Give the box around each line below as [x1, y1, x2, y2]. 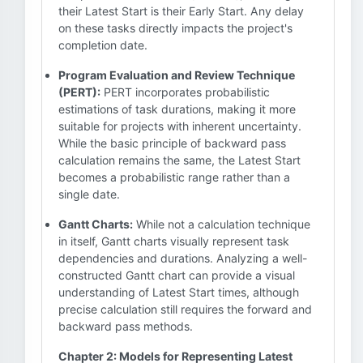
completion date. [58, 38, 147, 52]
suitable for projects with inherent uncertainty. [58, 119, 301, 133]
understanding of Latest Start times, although [58, 285, 299, 299]
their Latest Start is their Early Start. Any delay [58, 4, 304, 18]
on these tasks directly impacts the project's [58, 21, 293, 35]
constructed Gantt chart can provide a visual [58, 268, 295, 282]
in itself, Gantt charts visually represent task [58, 234, 289, 248]
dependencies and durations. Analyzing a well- [58, 251, 307, 265]
